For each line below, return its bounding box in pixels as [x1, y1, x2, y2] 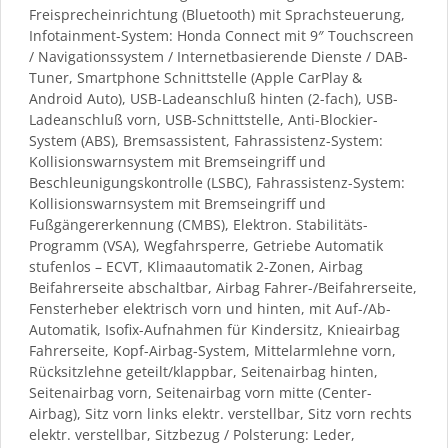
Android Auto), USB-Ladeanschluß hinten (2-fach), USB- [29, 88, 398, 108]
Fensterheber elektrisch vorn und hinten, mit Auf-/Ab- [29, 298, 391, 318]
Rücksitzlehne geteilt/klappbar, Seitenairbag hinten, [29, 361, 378, 381]
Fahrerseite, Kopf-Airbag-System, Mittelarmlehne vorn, [29, 340, 396, 360]
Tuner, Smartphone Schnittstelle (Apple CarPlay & [29, 67, 362, 87]
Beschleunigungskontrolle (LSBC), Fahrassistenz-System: [29, 172, 405, 192]
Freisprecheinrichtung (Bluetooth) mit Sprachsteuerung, [29, 4, 405, 24]
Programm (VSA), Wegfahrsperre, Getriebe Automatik [29, 235, 383, 255]
